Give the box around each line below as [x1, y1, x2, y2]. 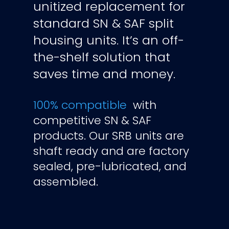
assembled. [33, 173, 98, 190]
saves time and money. [33, 65, 175, 82]
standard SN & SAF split [33, 14, 174, 32]
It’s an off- [122, 31, 184, 49]
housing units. [33, 31, 122, 49]
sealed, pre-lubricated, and [33, 158, 187, 174]
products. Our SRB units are [33, 127, 184, 144]
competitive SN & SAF [33, 112, 151, 128]
